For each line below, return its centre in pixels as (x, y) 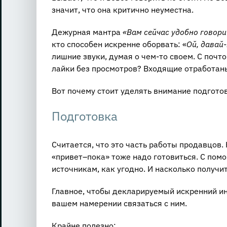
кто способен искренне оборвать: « (119, 44)
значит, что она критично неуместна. (122, 9)
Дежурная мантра (87, 32)
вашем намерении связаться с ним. (119, 203)
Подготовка (84, 116)
